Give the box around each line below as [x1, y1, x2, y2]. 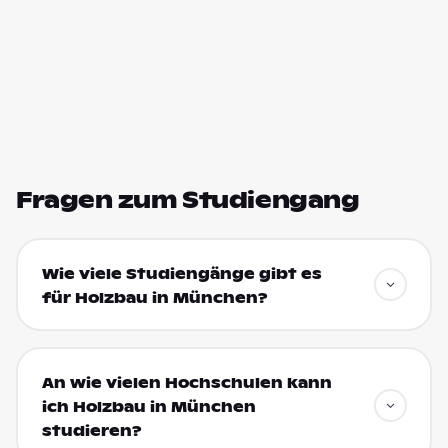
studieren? [41, 421, 142, 440]
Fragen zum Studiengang [16, 186, 360, 214]
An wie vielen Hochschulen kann [41, 373, 332, 392]
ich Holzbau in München [41, 397, 256, 416]
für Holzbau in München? [41, 288, 268, 307]
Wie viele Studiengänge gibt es [41, 264, 322, 283]
